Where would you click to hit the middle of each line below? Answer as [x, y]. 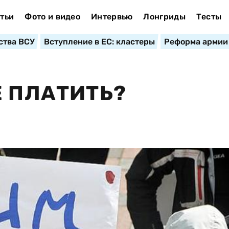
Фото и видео [53, 17]
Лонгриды [164, 17]
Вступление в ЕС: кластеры [99, 42]
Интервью [112, 17]
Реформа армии [196, 42]
